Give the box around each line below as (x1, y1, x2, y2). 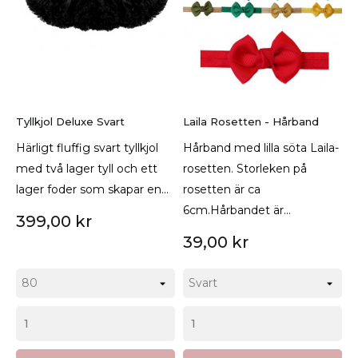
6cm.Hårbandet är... (183, 202, 291, 217)
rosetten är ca (183, 181, 261, 197)
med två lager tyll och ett (16, 161, 157, 176)
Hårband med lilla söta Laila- (183, 140, 339, 155)
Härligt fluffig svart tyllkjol (16, 140, 158, 155)
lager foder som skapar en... (16, 181, 169, 197)
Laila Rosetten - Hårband (183, 114, 319, 128)
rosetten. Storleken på (183, 161, 307, 176)
